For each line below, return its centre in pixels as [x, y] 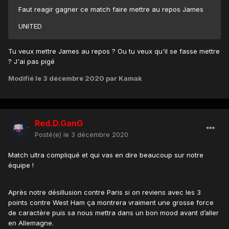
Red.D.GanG [59, 123]
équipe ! [22, 165]
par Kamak [123, 78]
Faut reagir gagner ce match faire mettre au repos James [112, 9]
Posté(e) [49, 135]
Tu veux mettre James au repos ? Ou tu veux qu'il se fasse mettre [114, 51]
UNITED [31, 26]
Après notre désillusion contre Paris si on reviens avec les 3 [105, 192]
